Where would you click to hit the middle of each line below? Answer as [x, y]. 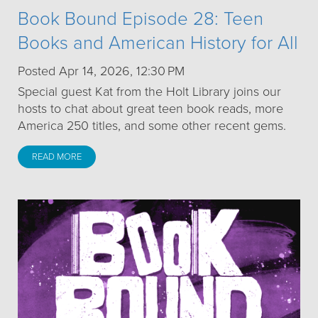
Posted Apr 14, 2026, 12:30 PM [101, 71]
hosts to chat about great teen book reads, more [150, 109]
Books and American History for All [158, 43]
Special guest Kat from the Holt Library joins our [149, 92]
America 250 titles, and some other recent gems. [152, 126]
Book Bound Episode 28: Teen [141, 19]
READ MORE [57, 157]
